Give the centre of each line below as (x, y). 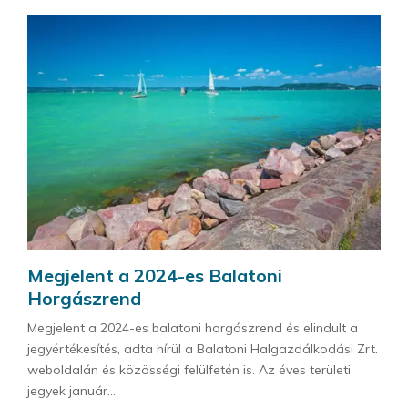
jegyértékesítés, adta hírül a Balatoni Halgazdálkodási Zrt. (203, 348)
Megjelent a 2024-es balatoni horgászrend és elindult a (193, 327)
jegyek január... (71, 390)
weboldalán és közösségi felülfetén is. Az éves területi (189, 369)
